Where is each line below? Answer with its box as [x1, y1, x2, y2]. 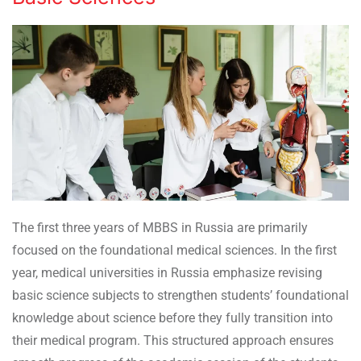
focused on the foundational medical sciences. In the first [12, 243, 337, 259]
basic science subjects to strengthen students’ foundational [12, 288, 349, 304]
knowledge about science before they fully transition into [12, 310, 333, 326]
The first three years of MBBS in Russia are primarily [12, 220, 308, 236]
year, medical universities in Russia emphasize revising [12, 265, 322, 281]
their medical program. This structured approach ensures [12, 333, 334, 349]
